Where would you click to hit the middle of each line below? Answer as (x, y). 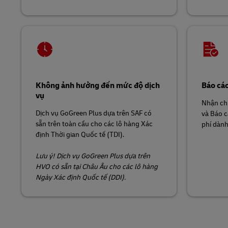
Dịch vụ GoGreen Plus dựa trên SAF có (94, 113)
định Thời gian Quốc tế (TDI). (81, 134)
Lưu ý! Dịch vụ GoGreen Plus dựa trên (93, 155)
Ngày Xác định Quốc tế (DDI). (81, 177)
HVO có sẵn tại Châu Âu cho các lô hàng (97, 166)
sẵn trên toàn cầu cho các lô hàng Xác (94, 123)
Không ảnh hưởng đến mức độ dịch (98, 85)
